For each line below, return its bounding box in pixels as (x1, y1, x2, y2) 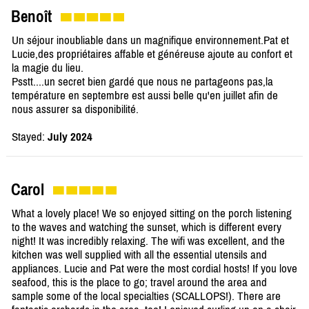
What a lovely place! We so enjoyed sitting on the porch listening (12, 206, 292, 221)
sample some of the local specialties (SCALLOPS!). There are (12, 289, 281, 303)
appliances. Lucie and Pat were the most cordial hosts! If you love (12, 261, 297, 276)
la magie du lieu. (12, 61, 83, 75)
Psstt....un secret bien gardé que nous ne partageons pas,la (12, 74, 273, 89)
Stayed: (12, 130, 48, 144)
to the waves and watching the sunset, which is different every (12, 220, 281, 235)
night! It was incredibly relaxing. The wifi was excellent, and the (12, 234, 285, 248)
